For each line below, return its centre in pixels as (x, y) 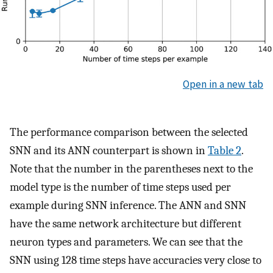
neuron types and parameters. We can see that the (126, 242)
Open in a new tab (223, 84)
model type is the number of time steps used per (120, 187)
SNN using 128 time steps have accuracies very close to (136, 260)
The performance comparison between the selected (129, 132)
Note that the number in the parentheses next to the (131, 168)
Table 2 (225, 150)
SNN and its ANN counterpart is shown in (109, 150)
